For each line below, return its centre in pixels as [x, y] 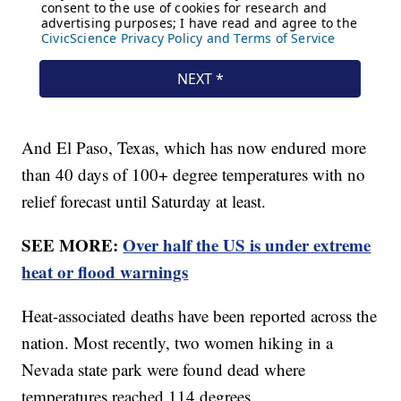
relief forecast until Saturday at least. [144, 200]
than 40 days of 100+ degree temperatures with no [194, 174]
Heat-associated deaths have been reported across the [200, 315]
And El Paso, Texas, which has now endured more [194, 147]
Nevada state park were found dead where [164, 369]
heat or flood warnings [105, 271]
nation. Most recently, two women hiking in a [178, 342]
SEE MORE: [73, 244]
